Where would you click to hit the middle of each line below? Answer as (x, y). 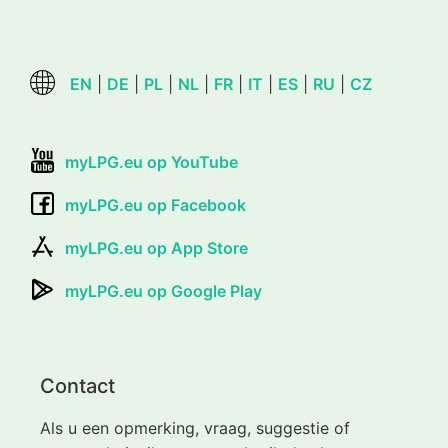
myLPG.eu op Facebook (155, 205)
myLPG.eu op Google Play (163, 291)
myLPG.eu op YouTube (151, 162)
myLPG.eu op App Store (156, 248)
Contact (77, 386)
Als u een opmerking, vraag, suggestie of (195, 428)
